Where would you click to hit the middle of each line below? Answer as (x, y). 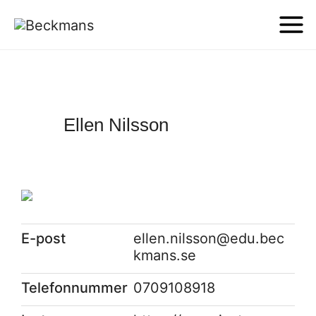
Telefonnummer (74, 288)
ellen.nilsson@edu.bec (209, 238)
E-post (43, 238)
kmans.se (165, 255)
